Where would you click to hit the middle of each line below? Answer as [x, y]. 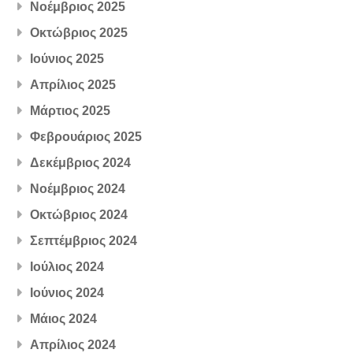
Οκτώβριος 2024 [79, 214]
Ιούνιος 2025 [67, 58]
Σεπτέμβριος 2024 [84, 240]
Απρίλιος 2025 [73, 84]
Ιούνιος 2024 [67, 292]
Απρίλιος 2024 [73, 344]
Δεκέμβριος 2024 [81, 162]
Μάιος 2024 [64, 318]
